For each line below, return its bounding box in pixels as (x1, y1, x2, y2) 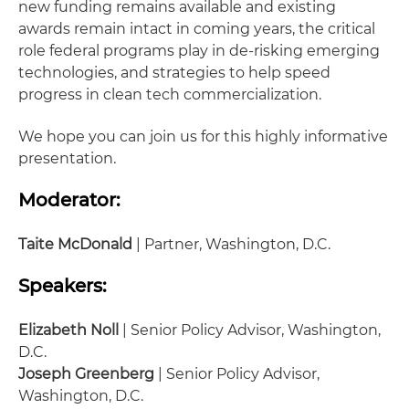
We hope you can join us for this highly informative (18, 128, 388, 146)
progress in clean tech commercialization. (18, 86, 321, 104)
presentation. (18, 150, 116, 168)
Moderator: (18, 189, 121, 212)
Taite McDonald (18, 236, 132, 254)
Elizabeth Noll (18, 321, 119, 340)
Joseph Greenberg (18, 365, 154, 383)
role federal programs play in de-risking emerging (18, 42, 380, 60)
